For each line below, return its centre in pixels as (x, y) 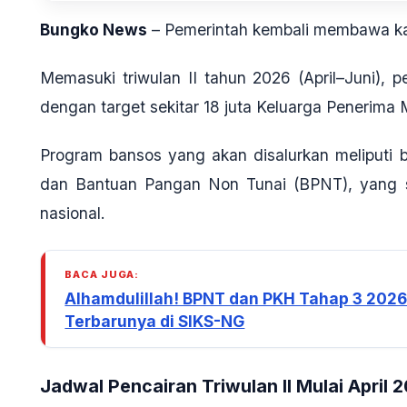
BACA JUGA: (102, 274)
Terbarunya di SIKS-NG (155, 321)
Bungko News (94, 30)
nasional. (73, 213)
